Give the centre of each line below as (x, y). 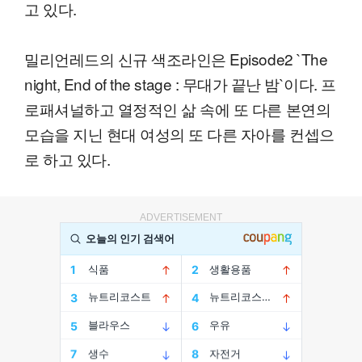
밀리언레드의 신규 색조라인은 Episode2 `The (176, 59)
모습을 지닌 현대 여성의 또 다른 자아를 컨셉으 (179, 134)
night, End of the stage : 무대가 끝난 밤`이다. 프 (180, 84)
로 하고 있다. (67, 159)
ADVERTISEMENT (181, 218)
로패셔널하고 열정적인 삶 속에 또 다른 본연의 (178, 109)
